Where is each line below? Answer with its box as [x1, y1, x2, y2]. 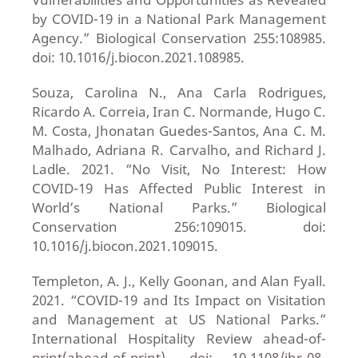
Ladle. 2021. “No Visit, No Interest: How [31, 160, 327, 179]
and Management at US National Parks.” [31, 310, 327, 329]
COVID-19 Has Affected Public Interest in [31, 179, 327, 198]
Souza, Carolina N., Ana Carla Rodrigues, [31, 83, 327, 102]
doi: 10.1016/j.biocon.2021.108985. [31, 48, 245, 67]
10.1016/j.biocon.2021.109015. [31, 237, 218, 256]
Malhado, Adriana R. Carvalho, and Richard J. [31, 141, 327, 160]
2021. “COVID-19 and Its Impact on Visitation [31, 291, 327, 310]
